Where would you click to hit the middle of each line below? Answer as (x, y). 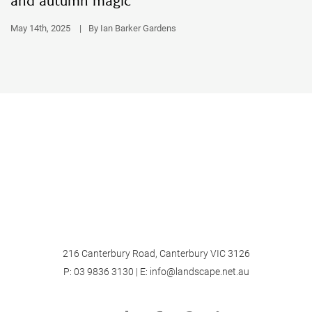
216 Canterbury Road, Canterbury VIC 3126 (156, 253)
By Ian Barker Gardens (132, 28)
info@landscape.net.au (199, 271)
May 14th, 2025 (41, 28)
